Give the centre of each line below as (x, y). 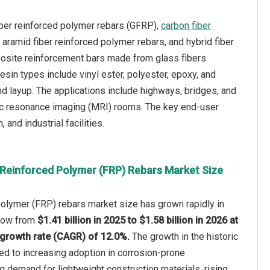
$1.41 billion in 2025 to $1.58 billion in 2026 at (137, 220)
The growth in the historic (185, 237)
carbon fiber (186, 26)
